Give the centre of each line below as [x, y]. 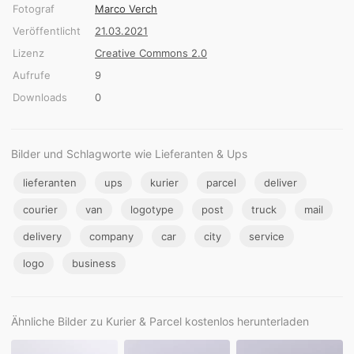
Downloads [40, 97]
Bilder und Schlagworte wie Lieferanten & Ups [129, 153]
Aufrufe [32, 75]
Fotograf [34, 8]
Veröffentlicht [47, 30]
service [267, 236]
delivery [42, 236]
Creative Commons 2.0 [151, 53]
